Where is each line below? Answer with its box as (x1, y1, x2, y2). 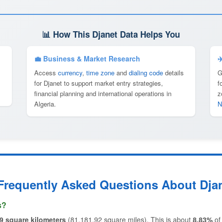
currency (58, 68, 82, 77)
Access (34, 68, 58, 77)
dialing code (129, 68, 163, 77)
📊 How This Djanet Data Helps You (42, 28, 180, 40)
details (163, 68, 184, 77)
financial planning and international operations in (34, 89, 171, 98)
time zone (86, 68, 114, 77)
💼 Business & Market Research (34, 54, 140, 63)
